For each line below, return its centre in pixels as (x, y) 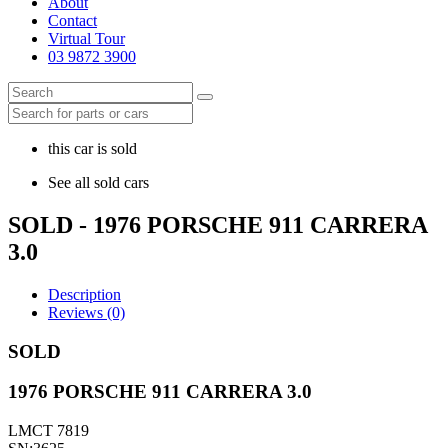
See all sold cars (98, 182)
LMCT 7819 (48, 430)
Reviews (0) (86, 312)
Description (84, 294)
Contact (72, 20)
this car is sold (92, 148)
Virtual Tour (86, 38)
